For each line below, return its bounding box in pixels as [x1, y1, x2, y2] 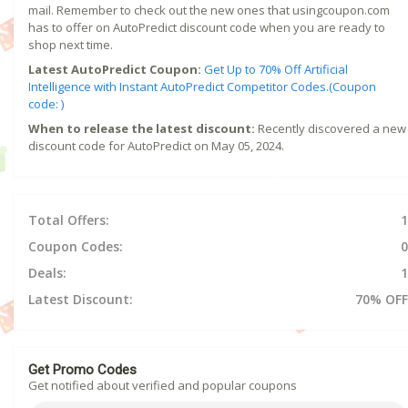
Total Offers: [28, 210, 109, 229]
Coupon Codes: [28, 237, 123, 255]
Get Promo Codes [28, 361, 137, 378]
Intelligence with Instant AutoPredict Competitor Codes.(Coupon [28, 77, 376, 95]
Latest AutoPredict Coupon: [28, 60, 201, 77]
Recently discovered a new [255, 119, 406, 137]
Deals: [28, 263, 66, 281]
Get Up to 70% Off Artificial [204, 60, 348, 77]
